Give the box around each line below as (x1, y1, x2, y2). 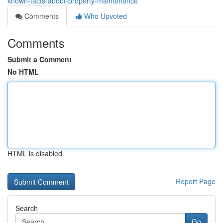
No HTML (7, 67, 39, 77)
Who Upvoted (82, 11, 127, 21)
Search (15, 203, 38, 213)
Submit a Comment (7, 54, 72, 64)
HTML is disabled (7, 148, 62, 158)
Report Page (176, 176, 216, 186)
